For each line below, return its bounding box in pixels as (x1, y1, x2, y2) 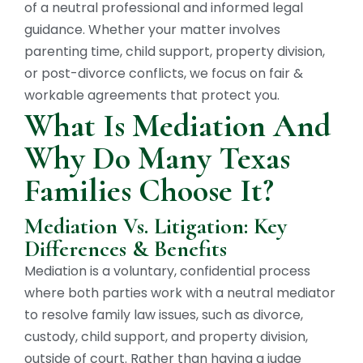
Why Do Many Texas (24, 139, 290, 178)
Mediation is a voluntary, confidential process (24, 262, 310, 281)
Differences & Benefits (24, 235, 227, 263)
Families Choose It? (24, 171, 274, 211)
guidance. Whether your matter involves (24, 19, 280, 39)
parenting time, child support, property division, (24, 41, 325, 61)
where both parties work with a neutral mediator (24, 284, 335, 303)
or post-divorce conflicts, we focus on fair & (24, 63, 303, 83)
